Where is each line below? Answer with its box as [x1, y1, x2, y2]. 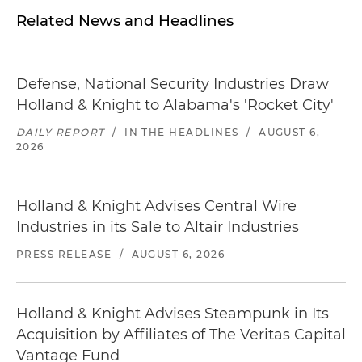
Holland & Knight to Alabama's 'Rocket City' [16, 96, 334, 114]
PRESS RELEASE [16, 248, 112, 260]
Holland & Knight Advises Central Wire [16, 197, 297, 215]
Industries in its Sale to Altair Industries [16, 218, 299, 236]
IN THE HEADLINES [124, 126, 239, 138]
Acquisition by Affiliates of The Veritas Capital [16, 326, 346, 343]
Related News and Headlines [16, 11, 234, 30]
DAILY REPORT [16, 126, 105, 138]
